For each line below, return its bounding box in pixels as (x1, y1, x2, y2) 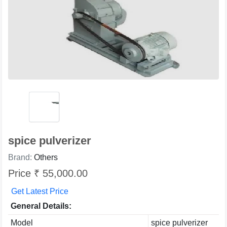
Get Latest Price (11, 187, 68, 196)
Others (34, 153, 58, 162)
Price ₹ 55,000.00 (8, 168, 88, 179)
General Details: (10, 202, 71, 210)
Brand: (8, 153, 34, 162)
